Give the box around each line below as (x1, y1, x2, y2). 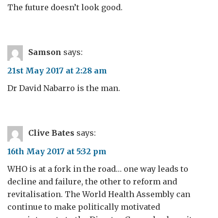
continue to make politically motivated (7, 202, 160, 212)
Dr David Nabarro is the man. (7, 83, 120, 93)
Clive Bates (28, 128, 74, 138)
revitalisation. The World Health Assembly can (7, 189, 190, 199)
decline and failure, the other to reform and (7, 177, 177, 186)
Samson (28, 47, 61, 57)
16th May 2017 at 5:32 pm (7, 146, 107, 156)
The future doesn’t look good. (7, 2, 123, 12)
